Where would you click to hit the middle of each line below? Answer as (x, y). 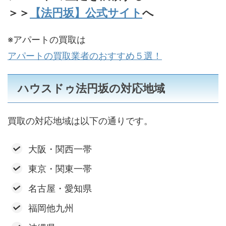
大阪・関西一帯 (60, 149)
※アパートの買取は (47, 40)
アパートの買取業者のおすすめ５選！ (85, 56)
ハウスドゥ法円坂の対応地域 (91, 89)
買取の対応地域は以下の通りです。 (80, 121)
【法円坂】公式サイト (86, 13)
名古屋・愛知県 (60, 188)
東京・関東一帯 (60, 168)
